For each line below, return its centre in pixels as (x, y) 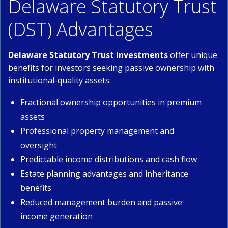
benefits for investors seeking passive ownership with (111, 68)
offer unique (193, 55)
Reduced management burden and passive (101, 202)
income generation (56, 216)
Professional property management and (97, 131)
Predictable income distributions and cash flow (109, 159)
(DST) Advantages (81, 29)
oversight (39, 145)
